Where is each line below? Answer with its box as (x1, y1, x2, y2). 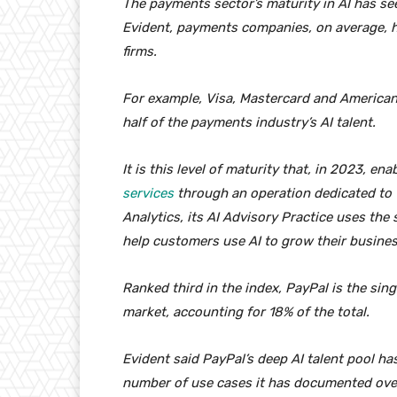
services (122, 185, 174, 202)
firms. (122, 43, 157, 60)
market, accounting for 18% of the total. (122, 304, 370, 321)
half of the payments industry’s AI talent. (122, 114, 376, 131)
